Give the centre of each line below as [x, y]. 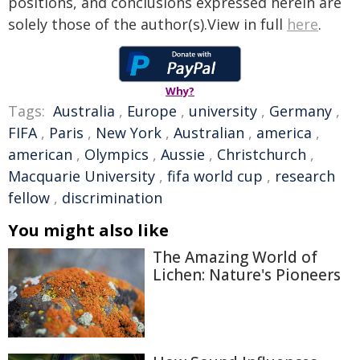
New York [129, 132]
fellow [29, 197]
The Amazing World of [235, 257]
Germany [301, 110]
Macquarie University [82, 176]
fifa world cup [215, 176]
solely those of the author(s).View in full [147, 24]
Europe [152, 110]
